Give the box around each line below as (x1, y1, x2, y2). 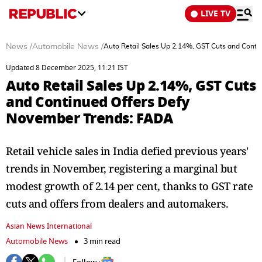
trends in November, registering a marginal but (6, 161, 237, 175)
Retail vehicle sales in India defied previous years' (6, 144, 248, 158)
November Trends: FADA (6, 108, 173, 129)
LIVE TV (201, 8, 230, 20)
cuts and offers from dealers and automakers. (6, 196, 228, 211)
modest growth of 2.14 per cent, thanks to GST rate (6, 179, 253, 193)
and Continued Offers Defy (6, 91, 190, 113)
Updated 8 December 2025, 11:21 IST (6, 63, 128, 73)
